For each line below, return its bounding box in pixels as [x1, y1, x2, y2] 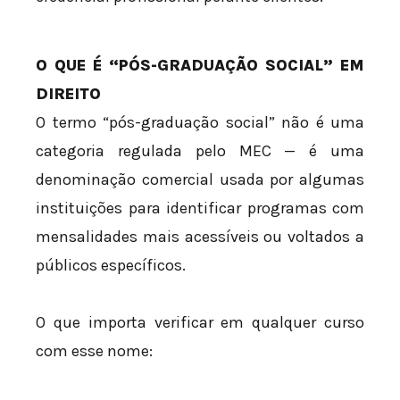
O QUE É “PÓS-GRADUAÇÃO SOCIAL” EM [36, 55, 364, 76]
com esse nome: [36, 340, 153, 361]
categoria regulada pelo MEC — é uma [36, 141, 364, 162]
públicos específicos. [36, 255, 186, 276]
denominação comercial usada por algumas [36, 170, 364, 190]
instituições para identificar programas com [36, 198, 364, 219]
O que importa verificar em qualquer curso [36, 312, 364, 332]
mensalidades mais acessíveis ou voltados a [36, 227, 364, 247]
